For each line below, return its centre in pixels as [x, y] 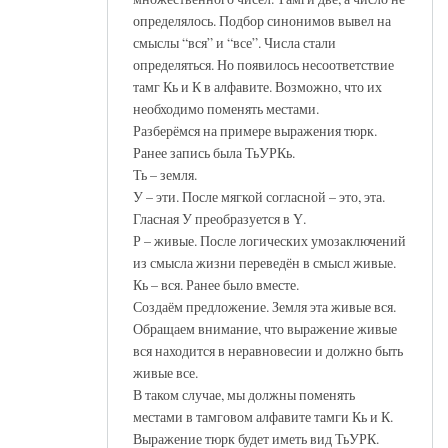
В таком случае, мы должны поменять [244, 394]
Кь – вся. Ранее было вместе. [216, 284]
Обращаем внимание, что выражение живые [265, 328]
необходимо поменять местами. [226, 108]
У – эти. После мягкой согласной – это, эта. [259, 196]
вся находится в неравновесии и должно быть [268, 350]
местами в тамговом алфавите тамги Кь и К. [263, 416]
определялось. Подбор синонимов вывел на [262, 20]
